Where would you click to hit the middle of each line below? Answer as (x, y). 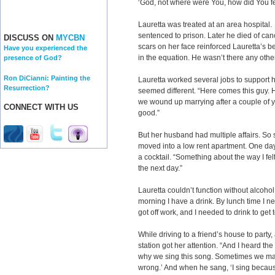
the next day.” (160, 168)
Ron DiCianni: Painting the (47, 78)
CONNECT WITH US (41, 107)
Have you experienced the (45, 48)
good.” (149, 113)
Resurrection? (27, 87)
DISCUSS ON (30, 38)
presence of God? (33, 58)
